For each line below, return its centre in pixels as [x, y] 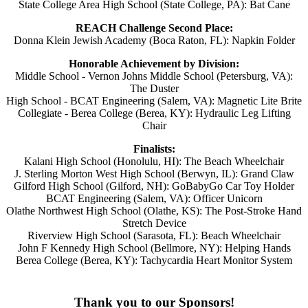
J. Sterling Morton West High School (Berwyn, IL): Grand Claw [154, 174]
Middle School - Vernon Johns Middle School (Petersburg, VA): [154, 76]
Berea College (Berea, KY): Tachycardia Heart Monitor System [154, 261]
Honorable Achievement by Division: [154, 64]
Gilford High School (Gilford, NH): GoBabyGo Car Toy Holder [154, 186]
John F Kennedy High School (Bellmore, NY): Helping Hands [154, 248]
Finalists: [154, 149]
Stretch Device [154, 223]
